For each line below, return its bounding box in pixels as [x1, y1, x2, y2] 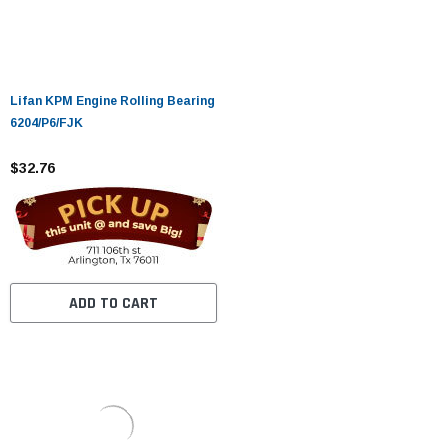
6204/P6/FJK [10, 115, 83, 130]
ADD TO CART [68, 292, 158, 314]
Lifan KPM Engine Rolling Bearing [10, 93, 215, 108]
